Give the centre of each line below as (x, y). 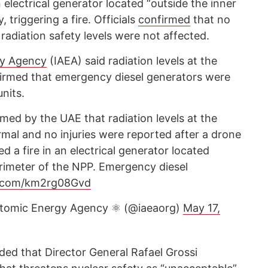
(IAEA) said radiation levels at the (132, 60)
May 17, (202, 208)
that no (210, 19)
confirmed (164, 19)
